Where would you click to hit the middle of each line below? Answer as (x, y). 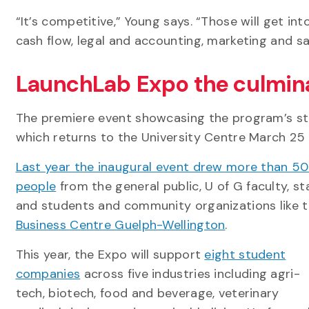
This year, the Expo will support (110, 255)
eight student (245, 255)
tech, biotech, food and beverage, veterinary (147, 293)
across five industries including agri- (190, 274)
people (36, 186)
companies (48, 274)
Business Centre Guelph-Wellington (120, 225)
